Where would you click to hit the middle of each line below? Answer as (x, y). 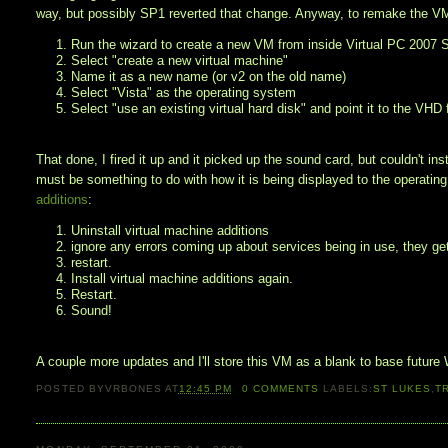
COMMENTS (284, 388)
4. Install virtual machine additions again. (175, 279)
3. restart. (84, 263)
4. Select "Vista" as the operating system (176, 93)
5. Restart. (87, 295)
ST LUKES (402, 388)
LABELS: (348, 388)
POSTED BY (70, 388)
